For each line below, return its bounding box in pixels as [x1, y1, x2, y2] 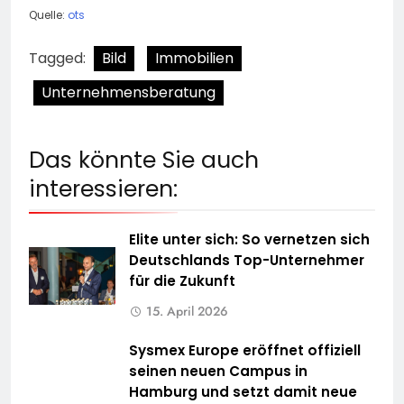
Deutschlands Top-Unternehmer [129, 251, 364, 271]
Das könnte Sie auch [29, 144, 259, 177]
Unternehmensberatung [41, 82, 216, 104]
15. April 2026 [146, 302, 228, 321]
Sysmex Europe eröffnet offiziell [129, 341, 361, 361]
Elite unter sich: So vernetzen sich [129, 230, 370, 250]
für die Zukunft [129, 271, 235, 291]
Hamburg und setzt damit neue [129, 382, 357, 402]
